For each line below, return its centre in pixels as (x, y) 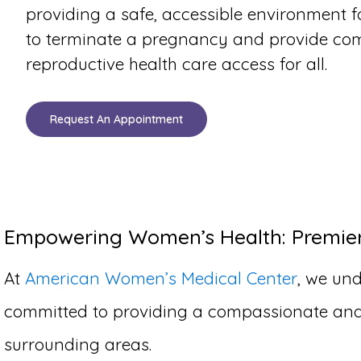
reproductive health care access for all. (176, 64)
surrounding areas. (78, 344)
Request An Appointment (116, 119)
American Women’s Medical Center (161, 278)
